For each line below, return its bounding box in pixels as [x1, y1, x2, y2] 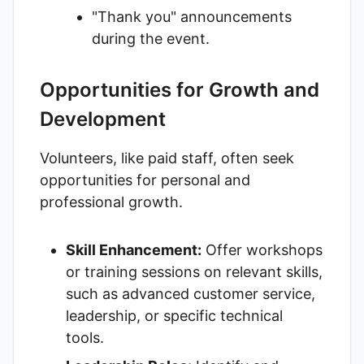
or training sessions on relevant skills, [66, 263, 323, 280]
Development [40, 107, 166, 131]
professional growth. [40, 193, 183, 210]
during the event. [92, 30, 210, 47]
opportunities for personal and [40, 171, 250, 188]
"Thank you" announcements [92, 8, 292, 25]
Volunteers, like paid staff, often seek [40, 149, 294, 167]
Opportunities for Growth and [40, 78, 319, 102]
